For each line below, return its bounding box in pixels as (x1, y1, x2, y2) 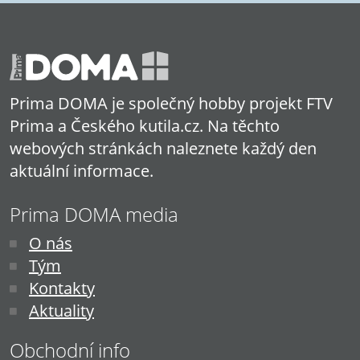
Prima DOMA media (10, 201, 178, 228)
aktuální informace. (10, 160, 153, 182)
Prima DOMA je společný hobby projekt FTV (10, 92, 333, 115)
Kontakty (29, 277, 95, 300)
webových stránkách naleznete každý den (10, 137, 317, 160)
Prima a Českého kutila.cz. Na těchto (10, 115, 280, 137)
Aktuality (29, 300, 94, 322)
